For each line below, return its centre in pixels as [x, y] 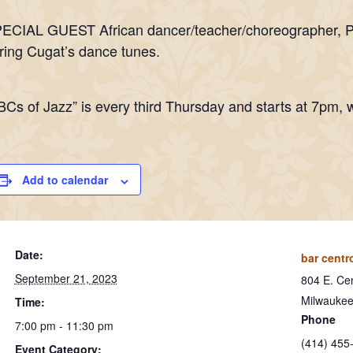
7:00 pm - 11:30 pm [64, 326]
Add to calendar [65, 180]
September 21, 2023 [66, 279]
